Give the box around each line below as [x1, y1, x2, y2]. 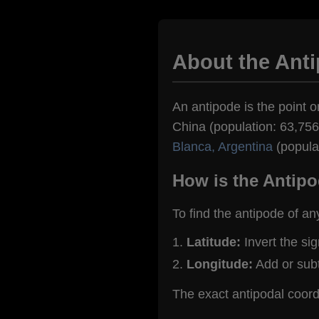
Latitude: [187, 234, 241, 249]
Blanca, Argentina [172, 140, 273, 155]
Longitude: [187, 256, 253, 271]
